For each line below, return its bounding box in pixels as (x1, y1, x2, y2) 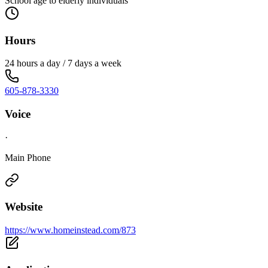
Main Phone (5, 152, 51, 163)
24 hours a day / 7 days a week (5, 58, 121, 69)
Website (5, 200, 42, 214)
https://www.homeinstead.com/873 (5, 225, 136, 236)
